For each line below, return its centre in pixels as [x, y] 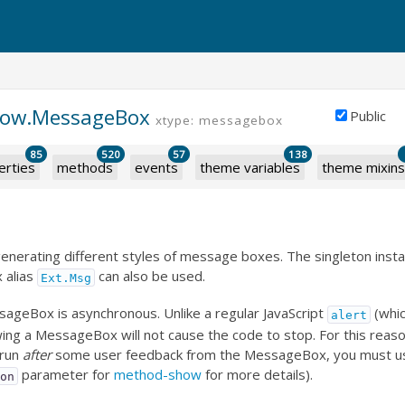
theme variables [250, 168]
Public [368, 116]
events [156, 168]
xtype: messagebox [219, 121]
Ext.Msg [66, 278]
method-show [158, 375]
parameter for [66, 375]
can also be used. [151, 276]
